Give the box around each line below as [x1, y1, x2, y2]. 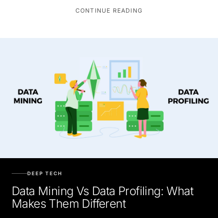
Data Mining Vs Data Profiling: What [12, 183, 193, 198]
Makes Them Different [12, 196, 126, 211]
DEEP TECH [27, 170, 62, 176]
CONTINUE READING [75, 6, 143, 14]
